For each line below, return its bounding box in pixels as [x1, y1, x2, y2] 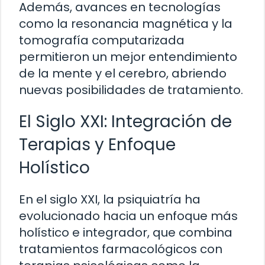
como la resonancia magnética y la [19, 15, 232, 32]
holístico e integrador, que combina [19, 224, 232, 241]
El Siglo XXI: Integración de [19, 109, 232, 133]
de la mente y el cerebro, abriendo [19, 64, 227, 82]
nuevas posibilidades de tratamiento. [19, 81, 243, 98]
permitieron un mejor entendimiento [19, 48, 237, 65]
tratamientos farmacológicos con [19, 240, 222, 257]
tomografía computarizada [19, 31, 185, 49]
